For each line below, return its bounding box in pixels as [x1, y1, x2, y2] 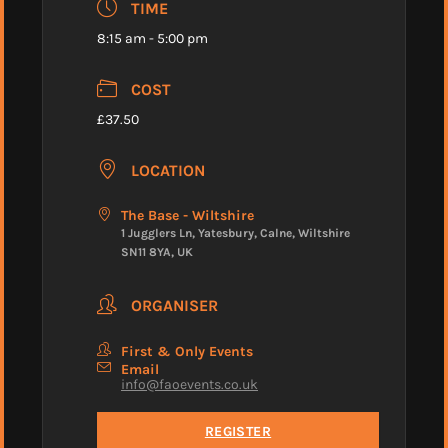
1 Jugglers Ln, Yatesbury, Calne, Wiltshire [121, 226, 350, 241]
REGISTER [204, 423, 272, 441]
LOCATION [131, 160, 205, 180]
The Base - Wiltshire [121, 207, 254, 225]
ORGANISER [131, 295, 218, 315]
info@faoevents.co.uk [121, 375, 258, 393]
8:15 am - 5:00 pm [97, 30, 208, 48]
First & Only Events [121, 342, 253, 360]
